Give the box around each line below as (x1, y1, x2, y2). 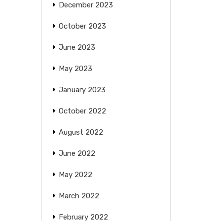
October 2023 (58, 22, 106, 31)
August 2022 (58, 128, 103, 137)
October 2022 (58, 107, 106, 115)
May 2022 (58, 170, 92, 179)
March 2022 (58, 191, 99, 200)
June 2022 (58, 149, 95, 158)
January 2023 (58, 85, 106, 94)
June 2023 (58, 43, 95, 52)
